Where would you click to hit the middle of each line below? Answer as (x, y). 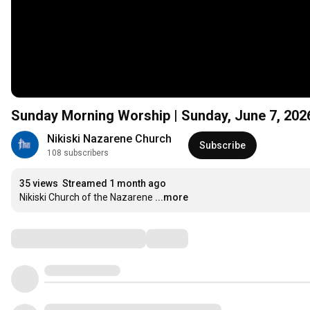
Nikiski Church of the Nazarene (86, 198)
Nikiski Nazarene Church (109, 139)
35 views (39, 184)
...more (172, 198)
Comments (45, 238)
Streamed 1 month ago (114, 184)
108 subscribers (78, 153)
